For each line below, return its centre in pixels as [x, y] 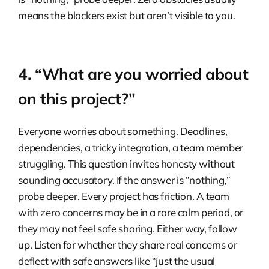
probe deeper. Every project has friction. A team [124, 196]
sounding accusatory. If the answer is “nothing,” [124, 180]
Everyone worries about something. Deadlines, [123, 131]
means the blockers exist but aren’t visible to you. [127, 15]
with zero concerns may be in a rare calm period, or [131, 212]
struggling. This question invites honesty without [126, 163]
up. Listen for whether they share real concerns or [128, 244]
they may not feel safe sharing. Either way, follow [128, 228]
